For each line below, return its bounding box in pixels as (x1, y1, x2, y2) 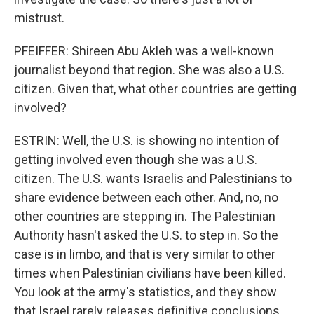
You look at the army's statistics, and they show (14, 285, 277, 299)
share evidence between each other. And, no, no (14, 190, 278, 205)
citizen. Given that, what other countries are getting (14, 81, 296, 96)
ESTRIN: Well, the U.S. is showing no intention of (14, 133, 280, 148)
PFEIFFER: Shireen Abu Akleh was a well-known (14, 43, 274, 58)
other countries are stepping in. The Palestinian (14, 209, 275, 224)
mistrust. (14, 11, 64, 25)
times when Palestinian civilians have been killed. (14, 266, 286, 280)
